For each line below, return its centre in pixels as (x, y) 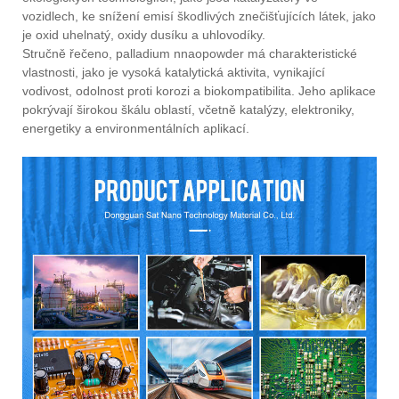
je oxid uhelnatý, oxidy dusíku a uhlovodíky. (144, 35)
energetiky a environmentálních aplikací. (136, 129)
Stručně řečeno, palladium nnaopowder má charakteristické (190, 54)
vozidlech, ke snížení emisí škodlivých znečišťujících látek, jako (199, 16)
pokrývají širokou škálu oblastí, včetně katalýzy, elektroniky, (188, 110)
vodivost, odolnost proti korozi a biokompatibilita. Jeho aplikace (199, 91)
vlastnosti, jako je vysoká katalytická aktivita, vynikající (174, 73)
